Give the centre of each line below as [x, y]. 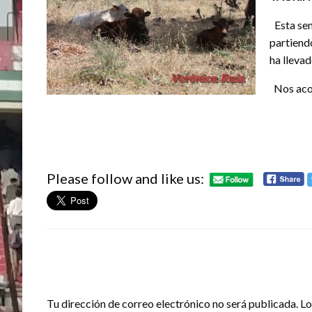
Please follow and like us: [125, 179]
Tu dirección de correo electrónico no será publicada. [172, 303]
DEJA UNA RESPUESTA [112, 279]
